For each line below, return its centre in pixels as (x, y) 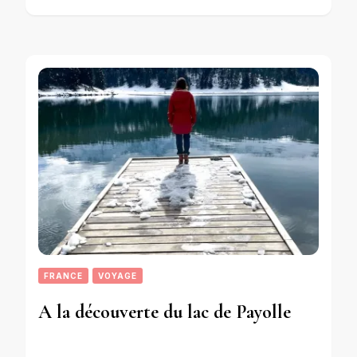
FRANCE (63, 275)
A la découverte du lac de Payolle (165, 312)
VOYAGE (118, 275)
